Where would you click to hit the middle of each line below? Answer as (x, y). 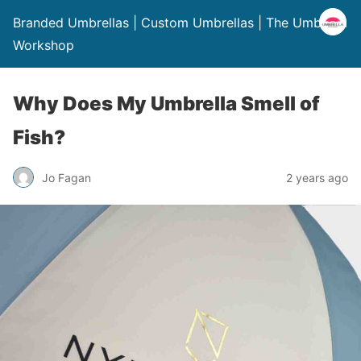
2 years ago (317, 177)
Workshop (44, 45)
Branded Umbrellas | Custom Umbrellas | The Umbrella (180, 23)
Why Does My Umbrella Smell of (166, 104)
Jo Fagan (66, 177)
